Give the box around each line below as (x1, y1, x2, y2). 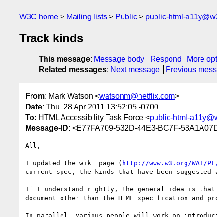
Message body (94, 55, 144, 63)
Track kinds (19, 31, 83, 45)
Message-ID (25, 124, 68, 132)
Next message (110, 65, 160, 74)
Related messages (39, 65, 107, 74)
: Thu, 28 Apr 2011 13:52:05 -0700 (42, 102, 158, 111)
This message (39, 55, 90, 63)
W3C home (19, 13, 58, 21)
